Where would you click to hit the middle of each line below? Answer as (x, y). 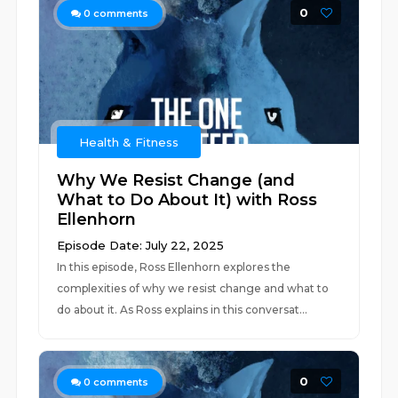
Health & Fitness (129, 142)
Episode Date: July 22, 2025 (141, 245)
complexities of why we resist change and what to (193, 288)
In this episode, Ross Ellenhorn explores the (174, 267)
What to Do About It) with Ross (187, 200)
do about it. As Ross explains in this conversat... (183, 310)
